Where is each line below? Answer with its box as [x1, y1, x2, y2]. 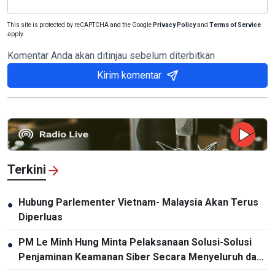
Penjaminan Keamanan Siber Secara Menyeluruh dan [18, 251, 262, 263]
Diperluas [18, 211, 63, 223]
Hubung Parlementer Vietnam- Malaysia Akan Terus [18, 196, 258, 209]
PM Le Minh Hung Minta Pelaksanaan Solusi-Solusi [18, 236, 252, 249]
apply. [7, 31, 25, 38]
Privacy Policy [153, 21, 196, 29]
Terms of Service [209, 21, 261, 29]
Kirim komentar [96, 69, 161, 82]
